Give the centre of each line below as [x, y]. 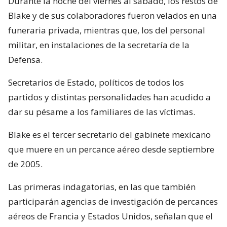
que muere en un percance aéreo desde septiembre [111, 149]
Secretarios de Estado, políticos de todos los [96, 82]
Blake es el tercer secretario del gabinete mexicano [109, 134]
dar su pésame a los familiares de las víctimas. [102, 111]
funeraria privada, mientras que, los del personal [107, 30]
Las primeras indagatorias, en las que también [102, 186]
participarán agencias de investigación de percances [113, 201]
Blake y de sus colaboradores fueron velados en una [112, 15]
